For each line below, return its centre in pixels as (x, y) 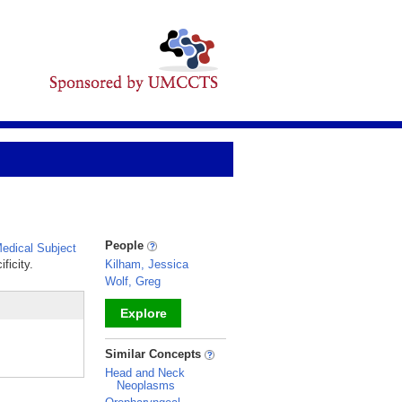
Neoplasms (146, 385)
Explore (143, 313)
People (126, 245)
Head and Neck (145, 373)
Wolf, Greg (133, 281)
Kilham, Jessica (147, 264)
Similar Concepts (155, 354)
